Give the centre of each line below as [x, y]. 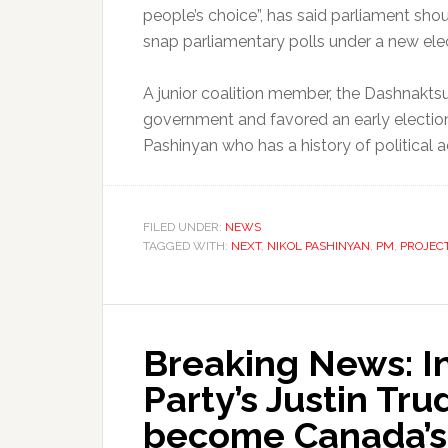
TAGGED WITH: [187, 245]
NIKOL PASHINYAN [318, 245]
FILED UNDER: [184, 226]
